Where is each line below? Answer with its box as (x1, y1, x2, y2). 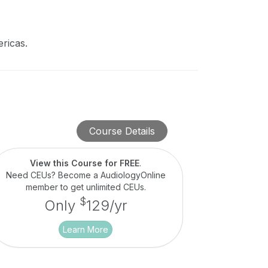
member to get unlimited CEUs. (25, 182, 146, 192)
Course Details (89, 125, 155, 137)
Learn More (63, 224, 109, 234)
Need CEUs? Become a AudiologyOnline (5, 170, 166, 180)
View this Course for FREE (30, 158, 140, 168)
